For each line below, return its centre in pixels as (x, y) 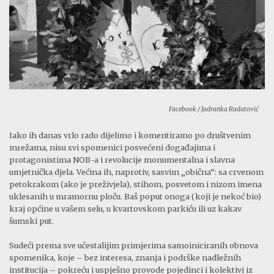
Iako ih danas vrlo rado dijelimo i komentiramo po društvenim (130, 135)
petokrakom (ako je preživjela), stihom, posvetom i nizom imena (135, 184)
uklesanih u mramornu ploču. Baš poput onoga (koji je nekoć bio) (135, 197)
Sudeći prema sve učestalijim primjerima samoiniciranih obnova (134, 246)
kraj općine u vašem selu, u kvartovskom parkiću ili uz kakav (125, 209)
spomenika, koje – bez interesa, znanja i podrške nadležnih (125, 258)
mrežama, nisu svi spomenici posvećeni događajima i (112, 148)
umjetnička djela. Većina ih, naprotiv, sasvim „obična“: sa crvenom (136, 172)
